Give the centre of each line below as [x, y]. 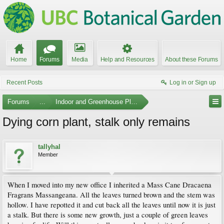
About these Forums [191, 59]
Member [48, 154]
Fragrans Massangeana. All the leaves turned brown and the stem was [111, 195]
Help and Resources [127, 59]
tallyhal [49, 147]
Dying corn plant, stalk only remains [96, 122]
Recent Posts [24, 82]
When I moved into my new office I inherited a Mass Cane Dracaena [109, 185]
